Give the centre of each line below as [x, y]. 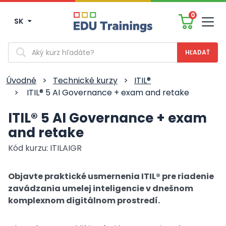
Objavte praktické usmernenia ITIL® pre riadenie [111, 176]
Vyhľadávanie [34, 47]
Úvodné [21, 80]
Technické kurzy [85, 80]
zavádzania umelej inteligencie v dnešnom [101, 188]
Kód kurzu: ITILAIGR [45, 148]
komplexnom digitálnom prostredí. [84, 201]
